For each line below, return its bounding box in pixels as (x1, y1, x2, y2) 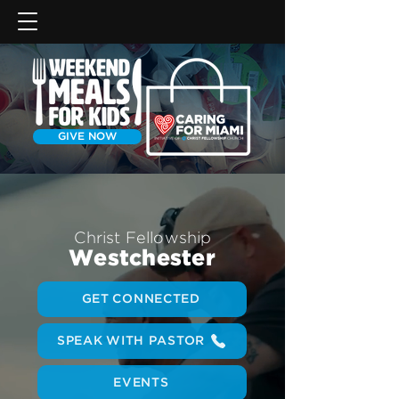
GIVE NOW (58, 131, 117, 142)
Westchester (69, 249, 216, 269)
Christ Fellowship (74, 231, 212, 247)
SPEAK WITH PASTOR (57, 334, 205, 347)
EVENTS (113, 376, 169, 389)
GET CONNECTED (81, 292, 200, 305)
